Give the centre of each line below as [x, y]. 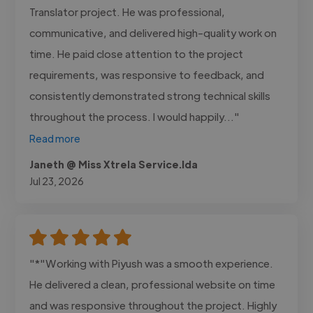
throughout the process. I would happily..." [135, 116]
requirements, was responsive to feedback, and [147, 74]
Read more [55, 138]
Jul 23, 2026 [57, 181]
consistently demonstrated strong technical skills [150, 95]
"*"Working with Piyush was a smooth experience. [152, 263]
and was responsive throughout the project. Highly [153, 305]
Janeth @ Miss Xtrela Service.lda [114, 164]
